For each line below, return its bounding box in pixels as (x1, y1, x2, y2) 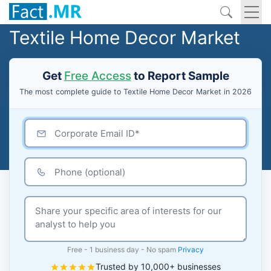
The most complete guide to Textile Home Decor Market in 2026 (19, 87, 252, 96)
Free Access (64, 69, 131, 83)
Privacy (178, 245, 204, 254)
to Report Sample (131, 69, 229, 83)
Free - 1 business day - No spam (67, 245, 178, 254)
